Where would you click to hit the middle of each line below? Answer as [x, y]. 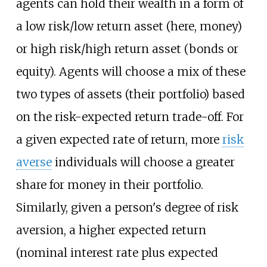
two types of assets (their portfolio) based [130, 94]
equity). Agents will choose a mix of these [131, 71]
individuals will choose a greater [143, 162]
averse [34, 162]
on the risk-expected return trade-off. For [130, 117]
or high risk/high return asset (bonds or [127, 49]
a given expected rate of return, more [119, 139]
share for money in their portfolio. [109, 184]
